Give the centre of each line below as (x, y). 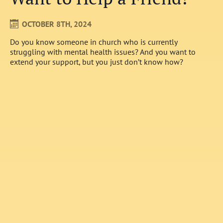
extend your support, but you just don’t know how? (97, 61)
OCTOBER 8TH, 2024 (57, 24)
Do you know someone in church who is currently (94, 42)
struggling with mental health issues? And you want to (103, 52)
